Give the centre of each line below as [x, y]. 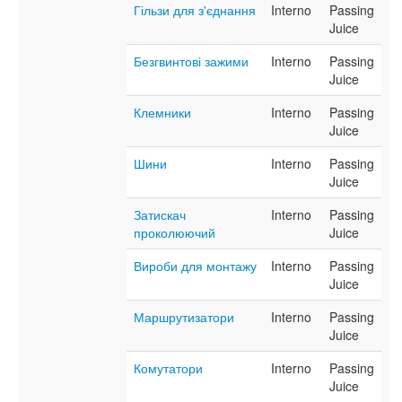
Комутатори [168, 368]
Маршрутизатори [184, 317]
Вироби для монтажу [195, 266]
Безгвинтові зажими [191, 61]
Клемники [162, 113]
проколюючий [175, 233]
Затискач [160, 215]
